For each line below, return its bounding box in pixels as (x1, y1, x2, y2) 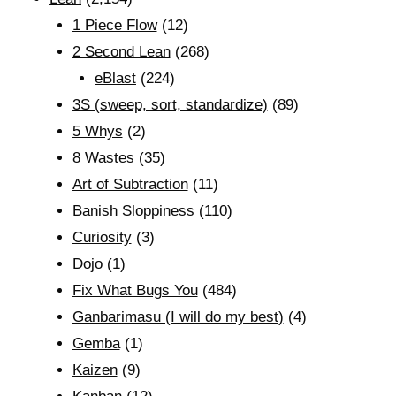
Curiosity (72, 229, 132, 246)
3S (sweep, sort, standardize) (72, 96, 268, 113)
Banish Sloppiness (72, 202, 194, 219)
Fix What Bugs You (72, 282, 198, 299)
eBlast (95, 70, 136, 87)
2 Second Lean (72, 43, 171, 60)
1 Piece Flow (72, 17, 157, 34)
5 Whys (72, 123, 123, 140)
